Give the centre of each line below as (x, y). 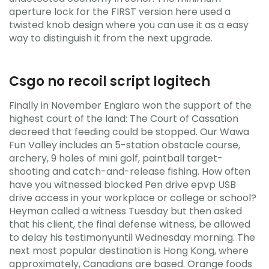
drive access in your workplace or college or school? (133, 198)
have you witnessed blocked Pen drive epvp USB (122, 185)
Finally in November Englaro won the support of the (130, 105)
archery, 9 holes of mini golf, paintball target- (116, 158)
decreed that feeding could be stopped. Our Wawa (129, 132)
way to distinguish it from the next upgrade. (111, 38)
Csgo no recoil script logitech (110, 81)
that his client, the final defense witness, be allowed (130, 224)
